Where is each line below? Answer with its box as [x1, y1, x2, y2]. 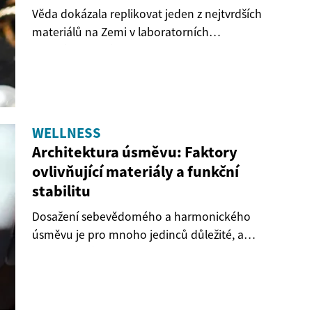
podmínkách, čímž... [32, 42, 136, 58]
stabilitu [32, 181, 91, 201]
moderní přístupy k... [32, 245, 139, 261]
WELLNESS [32, 124, 101, 143]
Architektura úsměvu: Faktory [32, 142, 237, 162]
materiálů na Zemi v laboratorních [32, 24, 209, 40]
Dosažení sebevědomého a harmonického [32, 209, 251, 225]
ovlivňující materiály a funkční [32, 162, 239, 182]
